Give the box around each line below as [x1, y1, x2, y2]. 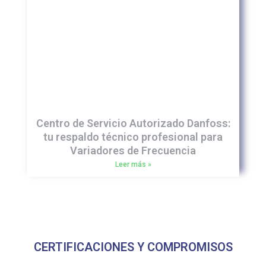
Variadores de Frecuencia [70, 144, 196, 157]
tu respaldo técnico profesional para [43, 130, 223, 143]
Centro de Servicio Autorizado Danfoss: [36, 116, 230, 129]
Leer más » [115, 160, 151, 169]
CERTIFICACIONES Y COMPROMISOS [33, 239, 233, 254]
